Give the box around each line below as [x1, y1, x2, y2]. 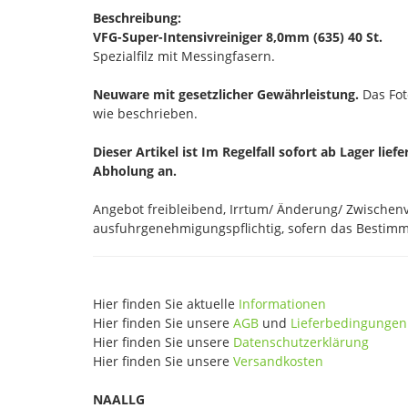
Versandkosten [233, 352, 323, 370]
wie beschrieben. [93, 104, 198, 122]
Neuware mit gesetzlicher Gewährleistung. [93, 85, 359, 103]
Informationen [239, 294, 326, 312]
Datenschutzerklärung [233, 332, 369, 351]
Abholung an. [93, 161, 177, 179]
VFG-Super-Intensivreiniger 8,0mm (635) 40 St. [93, 27, 382, 46]
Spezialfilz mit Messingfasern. [93, 46, 275, 65]
